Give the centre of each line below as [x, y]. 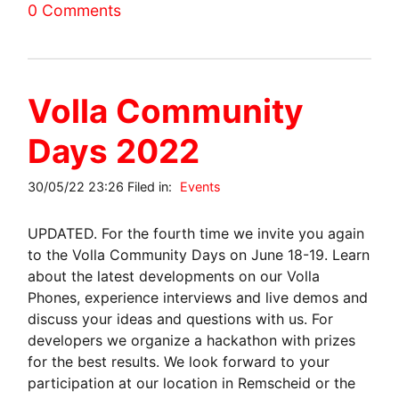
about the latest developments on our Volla [174, 276]
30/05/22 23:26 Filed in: [102, 186]
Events [201, 186]
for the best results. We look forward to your [179, 361]
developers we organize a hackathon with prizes [192, 340]
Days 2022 [114, 151]
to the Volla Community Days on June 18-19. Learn [199, 254]
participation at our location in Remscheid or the [192, 383]
